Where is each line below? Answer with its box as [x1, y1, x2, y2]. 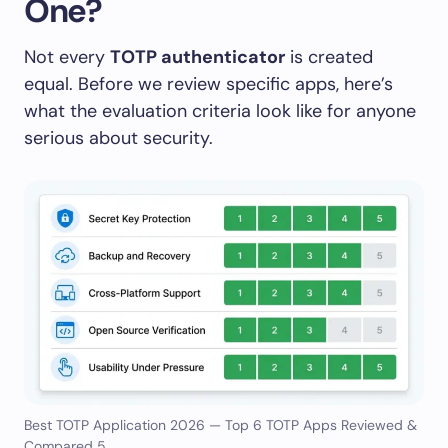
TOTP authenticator [110, 45, 285, 69]
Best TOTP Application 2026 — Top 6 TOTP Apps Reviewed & [24, 415, 417, 434]
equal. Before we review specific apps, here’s [24, 72, 393, 96]
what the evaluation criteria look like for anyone [24, 99, 416, 123]
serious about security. [24, 126, 213, 150]
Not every [24, 45, 110, 69]
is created [285, 45, 373, 69]
